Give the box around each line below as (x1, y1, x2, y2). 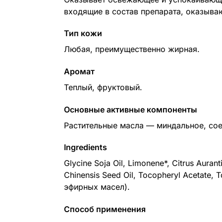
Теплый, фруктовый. (63, 82, 142, 93)
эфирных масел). (63, 182, 130, 192)
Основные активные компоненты (63, 104, 197, 114)
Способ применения (63, 204, 146, 215)
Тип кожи (63, 28, 102, 39)
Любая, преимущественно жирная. (63, 44, 200, 55)
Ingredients (63, 142, 107, 153)
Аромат (63, 66, 95, 77)
